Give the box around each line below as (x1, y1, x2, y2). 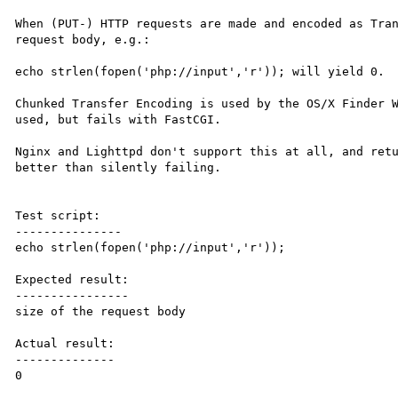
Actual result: (15, 336, 115, 350)
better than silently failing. (15, 160, 222, 174)
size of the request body (15, 304, 187, 318)
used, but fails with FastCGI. (15, 112, 222, 126)
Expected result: (15, 272, 130, 286)
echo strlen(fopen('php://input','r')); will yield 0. (15, 64, 386, 78)
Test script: (15, 208, 101, 222)
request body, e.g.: (15, 32, 151, 46)
